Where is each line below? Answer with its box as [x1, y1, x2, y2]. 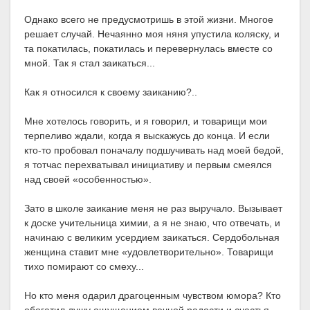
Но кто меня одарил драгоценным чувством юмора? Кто [24, 290, 281, 302]
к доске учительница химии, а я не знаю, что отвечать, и [24, 217, 280, 229]
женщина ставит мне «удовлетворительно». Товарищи [24, 246, 273, 258]
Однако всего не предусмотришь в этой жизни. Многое [24, 14, 273, 26]
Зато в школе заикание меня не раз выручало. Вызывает [24, 203, 282, 215]
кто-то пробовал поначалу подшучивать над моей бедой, [24, 145, 284, 156]
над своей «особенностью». [24, 174, 152, 185]
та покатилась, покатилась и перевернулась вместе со [24, 43, 273, 55]
